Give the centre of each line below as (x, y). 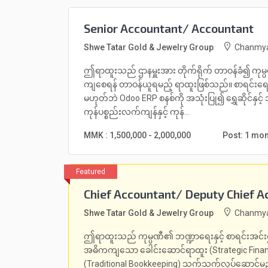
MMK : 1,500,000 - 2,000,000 (137, 135)
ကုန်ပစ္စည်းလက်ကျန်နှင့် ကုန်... (137, 112)
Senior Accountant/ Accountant (169, 28)
